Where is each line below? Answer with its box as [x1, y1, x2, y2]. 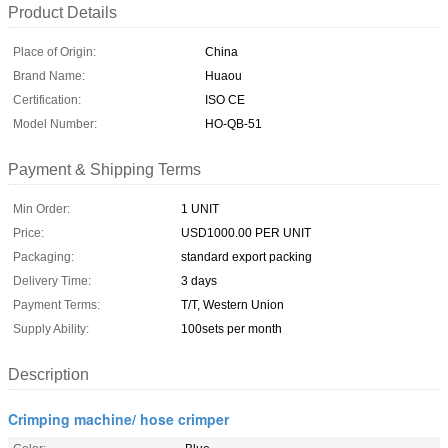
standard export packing [181, 249, 312, 264]
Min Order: [13, 201, 70, 216]
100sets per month [181, 321, 282, 336]
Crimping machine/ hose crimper [8, 408, 229, 429]
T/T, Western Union [181, 297, 284, 312]
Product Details [8, 3, 117, 21]
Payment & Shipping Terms [8, 160, 201, 178]
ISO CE [205, 92, 245, 107]
